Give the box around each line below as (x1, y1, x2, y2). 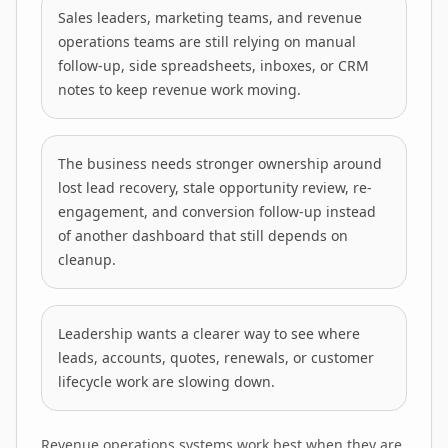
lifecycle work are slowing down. (58, 372, 275, 391)
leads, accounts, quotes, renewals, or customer (58, 348, 374, 367)
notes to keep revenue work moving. (58, 80, 301, 99)
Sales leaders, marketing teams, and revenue (58, 8, 362, 27)
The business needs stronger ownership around (58, 154, 382, 173)
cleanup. (58, 250, 116, 269)
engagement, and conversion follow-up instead (58, 202, 376, 221)
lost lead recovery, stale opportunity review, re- (58, 178, 372, 197)
